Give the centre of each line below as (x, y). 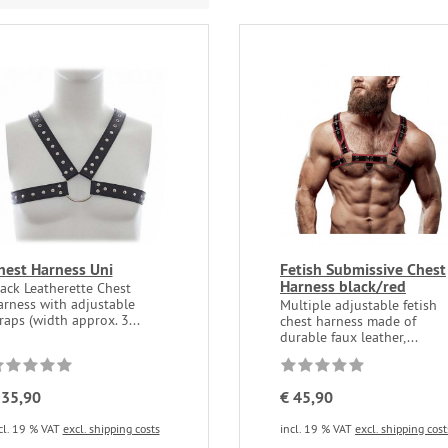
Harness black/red (342, 287)
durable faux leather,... (348, 337)
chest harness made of (347, 321)
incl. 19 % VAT (317, 429)
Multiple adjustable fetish (358, 305)
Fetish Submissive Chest (362, 270)
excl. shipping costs (111, 429)
